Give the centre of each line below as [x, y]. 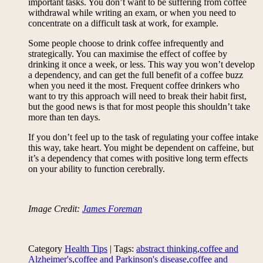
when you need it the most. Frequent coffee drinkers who [134, 86]
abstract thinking [167, 249]
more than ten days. [64, 117]
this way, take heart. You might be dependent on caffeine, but [141, 148]
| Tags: [122, 249]
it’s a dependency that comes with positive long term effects [138, 159]
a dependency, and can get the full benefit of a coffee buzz [136, 75]
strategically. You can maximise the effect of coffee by [128, 54]
